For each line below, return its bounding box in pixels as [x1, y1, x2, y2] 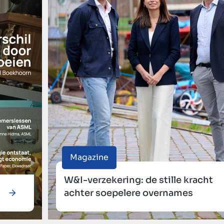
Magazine [70, 151, 108, 162]
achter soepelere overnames [64, 187, 193, 198]
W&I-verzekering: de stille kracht [64, 174, 213, 185]
